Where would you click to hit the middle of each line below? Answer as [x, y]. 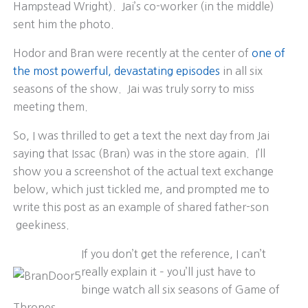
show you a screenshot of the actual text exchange [143, 171]
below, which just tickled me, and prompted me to [141, 189]
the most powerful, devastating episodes [116, 70]
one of [268, 53]
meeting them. [50, 106]
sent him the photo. [63, 24]
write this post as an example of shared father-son [141, 207]
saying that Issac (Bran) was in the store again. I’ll [139, 153]
